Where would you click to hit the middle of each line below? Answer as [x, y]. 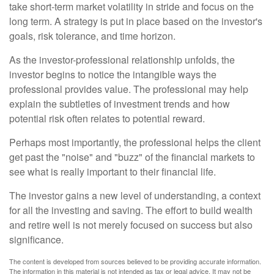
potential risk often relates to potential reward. [107, 118]
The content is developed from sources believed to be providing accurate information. [135, 261]
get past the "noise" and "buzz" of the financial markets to [132, 157]
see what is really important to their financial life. [113, 172]
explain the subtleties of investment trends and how [120, 104]
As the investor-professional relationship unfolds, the [122, 60]
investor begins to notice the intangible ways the [113, 74]
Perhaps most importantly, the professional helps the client [135, 142]
